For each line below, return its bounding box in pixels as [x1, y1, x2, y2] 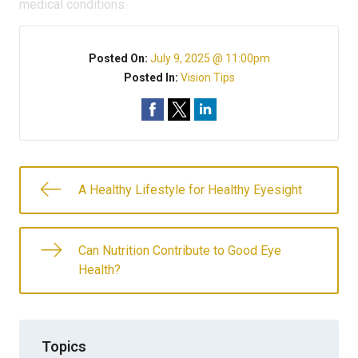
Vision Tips [180, 71, 235, 84]
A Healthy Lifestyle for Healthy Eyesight [78, 182, 302, 197]
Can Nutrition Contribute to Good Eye [78, 243, 281, 258]
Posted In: [123, 71, 181, 84]
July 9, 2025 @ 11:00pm [149, 52, 270, 65]
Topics [42, 337, 86, 355]
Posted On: [88, 52, 150, 65]
